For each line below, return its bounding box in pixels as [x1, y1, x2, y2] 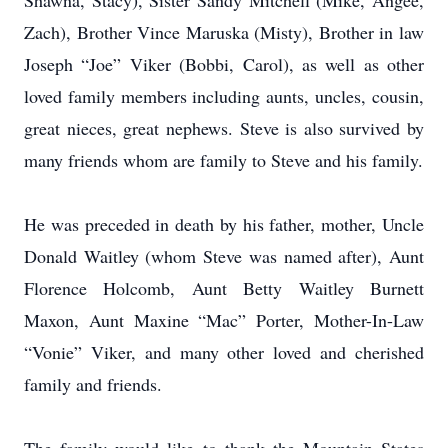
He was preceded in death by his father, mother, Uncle [24, 212, 424, 236]
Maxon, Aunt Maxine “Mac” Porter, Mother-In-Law [24, 308, 424, 332]
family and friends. [24, 372, 162, 396]
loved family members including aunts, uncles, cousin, [24, 84, 424, 108]
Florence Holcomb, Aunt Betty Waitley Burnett [24, 276, 424, 300]
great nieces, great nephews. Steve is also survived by [24, 116, 424, 140]
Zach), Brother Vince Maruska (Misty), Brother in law [24, 20, 424, 44]
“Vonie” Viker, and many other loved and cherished [24, 340, 424, 364]
